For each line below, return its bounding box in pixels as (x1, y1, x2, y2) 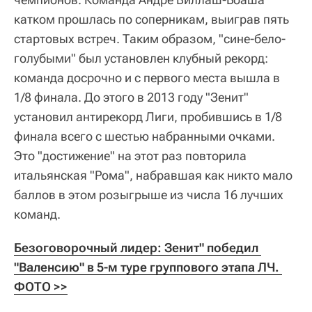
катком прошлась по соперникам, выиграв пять (14, 12, 289, 27)
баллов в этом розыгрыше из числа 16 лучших (14, 187, 283, 203)
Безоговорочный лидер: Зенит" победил (14, 240, 258, 256)
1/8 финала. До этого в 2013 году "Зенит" (14, 90, 249, 105)
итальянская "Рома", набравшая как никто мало (14, 168, 292, 183)
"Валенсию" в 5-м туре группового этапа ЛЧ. (14, 260, 279, 275)
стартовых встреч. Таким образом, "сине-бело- (14, 31, 286, 47)
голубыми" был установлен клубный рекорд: (14, 51, 268, 66)
